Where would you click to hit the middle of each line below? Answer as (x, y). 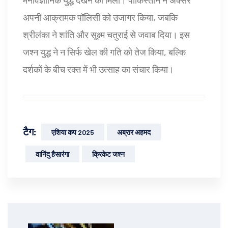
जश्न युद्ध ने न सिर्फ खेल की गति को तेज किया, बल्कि (104, 52)
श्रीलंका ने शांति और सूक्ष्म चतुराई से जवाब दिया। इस (106, 34)
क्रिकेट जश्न (108, 154)
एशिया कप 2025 (73, 132)
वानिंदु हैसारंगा (52, 154)
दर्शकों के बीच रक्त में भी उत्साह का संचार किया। (98, 69)
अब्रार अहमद (134, 132)
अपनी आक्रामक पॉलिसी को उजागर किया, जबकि (100, 17)
